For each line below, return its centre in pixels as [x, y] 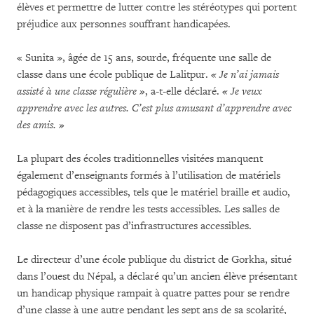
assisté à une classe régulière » [81, 92]
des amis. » [41, 125]
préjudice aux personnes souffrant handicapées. [124, 25]
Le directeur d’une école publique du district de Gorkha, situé [154, 260]
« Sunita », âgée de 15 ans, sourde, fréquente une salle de [144, 58]
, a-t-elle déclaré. [184, 92]
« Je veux [242, 92]
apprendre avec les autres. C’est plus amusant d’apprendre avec [154, 109]
